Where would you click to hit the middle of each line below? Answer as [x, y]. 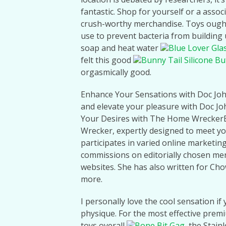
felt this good [107, 60]
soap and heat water [121, 48]
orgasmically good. [116, 72]
